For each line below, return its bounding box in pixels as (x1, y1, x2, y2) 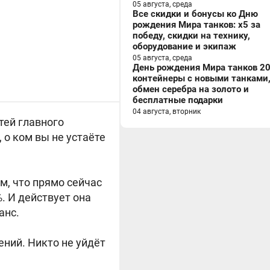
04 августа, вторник (133, 107, 201, 116)
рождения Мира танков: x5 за (133, 19, 260, 30)
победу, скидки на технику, (133, 30, 250, 41)
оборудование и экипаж (133, 41, 236, 52)
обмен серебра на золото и (133, 84, 249, 95)
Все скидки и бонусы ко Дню (133, 8, 258, 19)
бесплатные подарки (133, 95, 223, 105)
